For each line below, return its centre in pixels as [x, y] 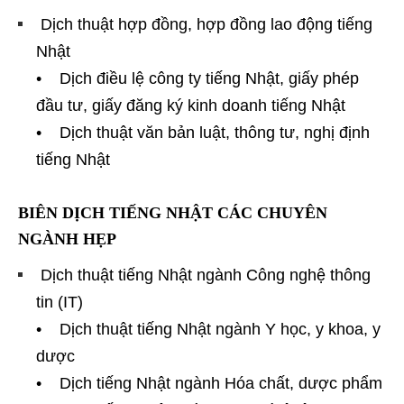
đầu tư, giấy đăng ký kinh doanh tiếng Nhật [191, 105]
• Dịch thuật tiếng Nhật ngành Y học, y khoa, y [208, 329]
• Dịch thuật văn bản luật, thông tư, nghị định [203, 132]
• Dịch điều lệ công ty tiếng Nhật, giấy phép [197, 78]
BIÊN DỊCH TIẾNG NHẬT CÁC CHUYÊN [173, 212]
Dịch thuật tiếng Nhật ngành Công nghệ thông [203, 275]
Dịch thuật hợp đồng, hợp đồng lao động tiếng [204, 24]
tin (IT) [60, 302]
